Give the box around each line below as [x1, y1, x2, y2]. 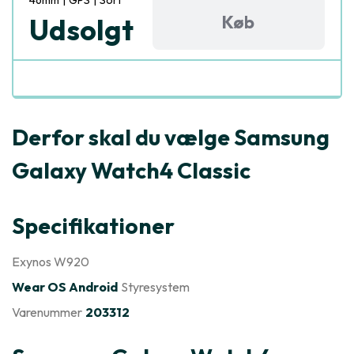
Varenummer [12, 304, 82, 320]
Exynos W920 [12, 254, 89, 269]
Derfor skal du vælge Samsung [12, 123, 330, 151]
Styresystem [121, 279, 190, 295]
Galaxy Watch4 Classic [12, 156, 250, 184]
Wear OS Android [12, 279, 118, 295]
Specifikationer [12, 212, 175, 239]
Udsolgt [29, 12, 134, 47]
